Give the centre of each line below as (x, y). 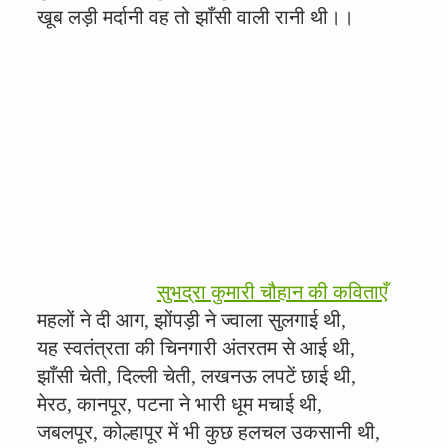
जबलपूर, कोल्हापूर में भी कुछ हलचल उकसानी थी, (208, 432)
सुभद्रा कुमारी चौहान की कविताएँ (272, 292)
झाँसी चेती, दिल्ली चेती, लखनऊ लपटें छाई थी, (196, 376)
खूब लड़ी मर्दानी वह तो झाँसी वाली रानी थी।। (195, 17)
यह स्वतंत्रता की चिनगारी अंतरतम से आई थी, (196, 348)
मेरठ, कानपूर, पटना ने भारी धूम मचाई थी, (179, 404)
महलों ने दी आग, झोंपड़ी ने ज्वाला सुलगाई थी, (191, 320)
